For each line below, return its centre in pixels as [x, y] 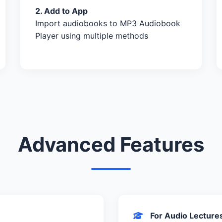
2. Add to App [61, 11]
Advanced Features [111, 144]
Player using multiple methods [91, 35]
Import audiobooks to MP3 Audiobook [108, 23]
